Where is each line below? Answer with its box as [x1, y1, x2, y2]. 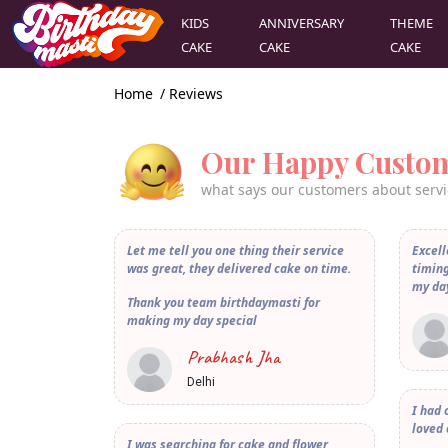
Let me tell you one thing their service [127, 242, 344, 260]
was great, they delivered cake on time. [127, 260, 351, 278]
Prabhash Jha [187, 345, 280, 370]
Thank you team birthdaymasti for [127, 294, 320, 312]
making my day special [127, 312, 257, 330]
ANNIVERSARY [259, 13, 345, 32]
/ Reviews [156, 84, 223, 104]
